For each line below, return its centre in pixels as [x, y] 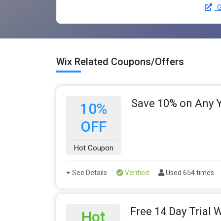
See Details [89, 172]
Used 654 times [189, 172]
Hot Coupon [93, 148]
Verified [136, 172]
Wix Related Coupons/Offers [120, 61]
